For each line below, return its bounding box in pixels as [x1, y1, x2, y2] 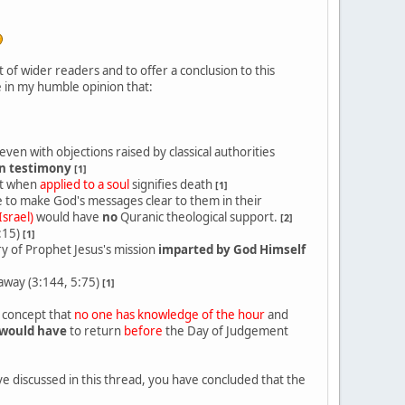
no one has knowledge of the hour [74, 306, 265, 323]
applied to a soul [40, 175, 129, 193]
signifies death [129, 175, 215, 193]
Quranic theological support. [118, 208, 280, 225]
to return [67, 322, 124, 339]
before [124, 322, 163, 339]
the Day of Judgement [163, 322, 288, 339]
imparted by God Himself [158, 240, 306, 258]
